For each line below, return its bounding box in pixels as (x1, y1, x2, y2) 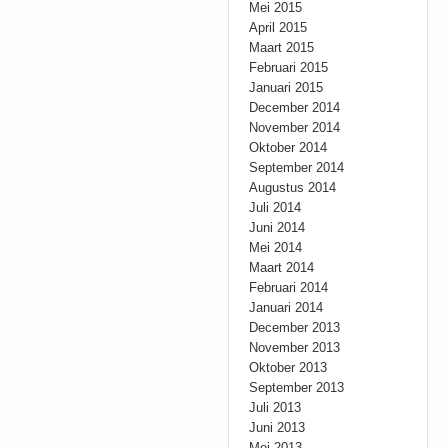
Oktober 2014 (249, 140, 328, 155)
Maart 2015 (249, 40, 315, 55)
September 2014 (249, 160, 345, 175)
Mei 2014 (249, 240, 303, 255)
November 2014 (249, 120, 341, 135)
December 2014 (249, 100, 341, 115)
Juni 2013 (249, 420, 306, 435)
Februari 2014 (249, 280, 329, 295)
